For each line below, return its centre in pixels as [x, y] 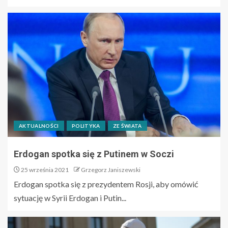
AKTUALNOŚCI [39, 125]
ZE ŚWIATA [127, 125]
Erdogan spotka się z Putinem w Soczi [94, 154]
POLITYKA [86, 125]
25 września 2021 [44, 169]
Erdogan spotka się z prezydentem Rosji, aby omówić [106, 184]
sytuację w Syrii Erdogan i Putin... [70, 197]
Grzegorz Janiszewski [111, 169]
